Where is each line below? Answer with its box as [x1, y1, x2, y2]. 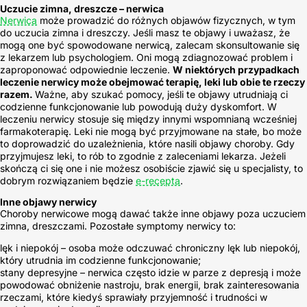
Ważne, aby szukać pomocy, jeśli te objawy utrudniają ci [35, 88, 288, 100]
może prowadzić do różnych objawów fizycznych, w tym [37, 14, 295, 26]
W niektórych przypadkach [173, 64, 299, 75]
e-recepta [136, 175, 180, 186]
